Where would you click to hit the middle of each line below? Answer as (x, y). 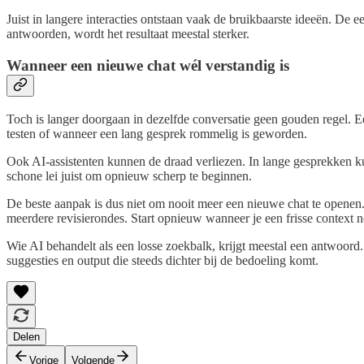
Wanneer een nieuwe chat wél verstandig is (148, 65)
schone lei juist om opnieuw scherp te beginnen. (129, 175)
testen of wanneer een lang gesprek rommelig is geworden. (157, 133)
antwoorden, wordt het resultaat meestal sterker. (128, 34)
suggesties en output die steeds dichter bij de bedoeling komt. (162, 260)
